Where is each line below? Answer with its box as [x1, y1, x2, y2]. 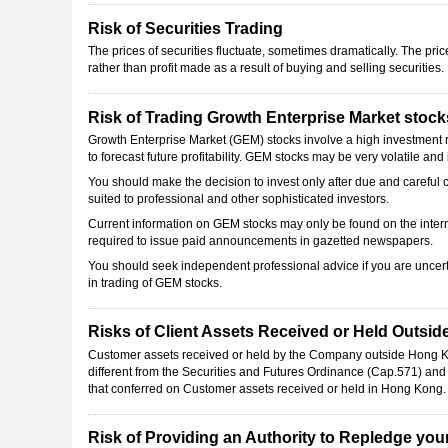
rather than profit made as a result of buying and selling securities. [88, 61, 444, 76]
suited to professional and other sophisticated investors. [88, 191, 389, 206]
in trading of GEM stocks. [88, 275, 222, 290]
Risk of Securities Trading [88, 19, 283, 37]
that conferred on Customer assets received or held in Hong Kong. [88, 381, 446, 396]
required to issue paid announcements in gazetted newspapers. [88, 233, 433, 248]
